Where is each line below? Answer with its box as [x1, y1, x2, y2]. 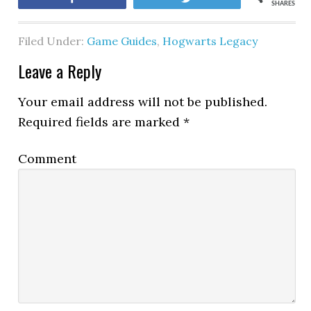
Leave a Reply [18, 58, 102, 83]
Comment [18, 151, 77, 167]
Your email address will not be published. [18, 94, 268, 110]
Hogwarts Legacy [162, 34, 258, 48]
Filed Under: [18, 34, 87, 48]
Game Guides [87, 34, 158, 48]
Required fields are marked [18, 114, 184, 130]
